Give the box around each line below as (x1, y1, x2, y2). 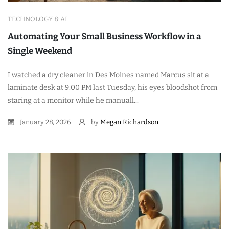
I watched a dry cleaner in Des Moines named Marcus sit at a (8, 70, 209, 79)
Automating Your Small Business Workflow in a (8, 31, 201, 42)
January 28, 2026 (18, 118, 71, 126)
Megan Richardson (100, 118, 158, 126)
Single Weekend (8, 45, 72, 56)
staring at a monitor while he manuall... (8, 96, 139, 105)
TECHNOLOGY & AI (8, 15, 67, 23)
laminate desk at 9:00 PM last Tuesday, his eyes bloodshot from (8, 83, 217, 92)
